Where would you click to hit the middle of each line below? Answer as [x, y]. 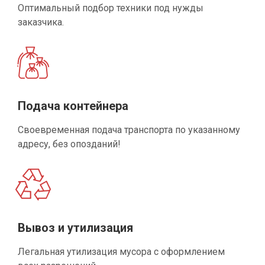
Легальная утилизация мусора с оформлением [121, 251]
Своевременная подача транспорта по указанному [129, 130]
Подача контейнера [73, 106]
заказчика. [41, 22]
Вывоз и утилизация [75, 227]
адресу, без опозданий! [69, 144]
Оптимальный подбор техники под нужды [111, 8]
